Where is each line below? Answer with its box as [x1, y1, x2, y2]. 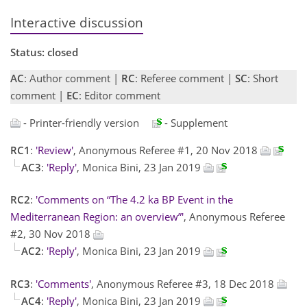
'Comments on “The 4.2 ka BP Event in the [36, 193, 233, 206]
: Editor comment [79, 88, 160, 102]
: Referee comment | [135, 71, 235, 85]
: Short [247, 71, 278, 85]
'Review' [36, 143, 73, 157]
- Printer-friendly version [21, 115, 139, 130]
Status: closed [10, 45, 78, 59]
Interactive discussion [10, 14, 143, 32]
